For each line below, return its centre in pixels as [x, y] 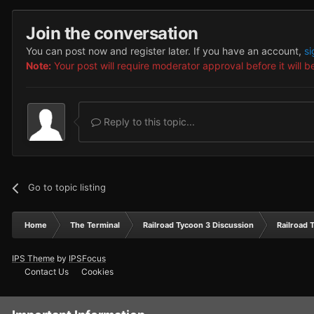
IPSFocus [87, 259]
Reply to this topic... [148, 122]
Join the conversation [112, 34]
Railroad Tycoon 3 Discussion [198, 225]
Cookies [97, 272]
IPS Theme [33, 259]
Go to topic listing [67, 187]
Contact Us [47, 272]
